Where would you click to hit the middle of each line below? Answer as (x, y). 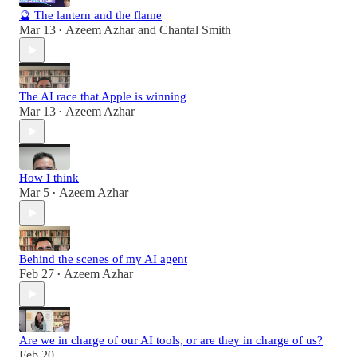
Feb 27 (37, 274)
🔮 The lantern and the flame (90, 16)
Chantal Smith (195, 30)
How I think (49, 178)
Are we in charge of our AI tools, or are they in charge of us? (171, 341)
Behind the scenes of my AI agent (103, 259)
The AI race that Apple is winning (103, 97)
